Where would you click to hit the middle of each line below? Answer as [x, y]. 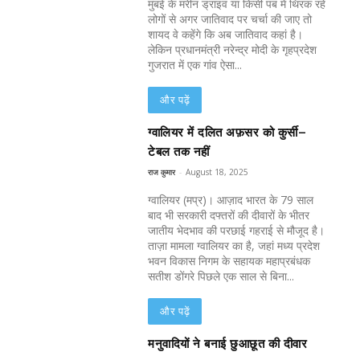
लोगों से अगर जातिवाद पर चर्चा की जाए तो [230, 19]
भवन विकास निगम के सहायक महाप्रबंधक [229, 261]
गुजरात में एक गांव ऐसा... [195, 65]
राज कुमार [162, 172]
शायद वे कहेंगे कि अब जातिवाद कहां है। [226, 35]
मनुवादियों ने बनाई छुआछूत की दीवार [228, 344]
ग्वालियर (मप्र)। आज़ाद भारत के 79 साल [231, 200]
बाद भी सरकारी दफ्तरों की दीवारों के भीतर [229, 215]
